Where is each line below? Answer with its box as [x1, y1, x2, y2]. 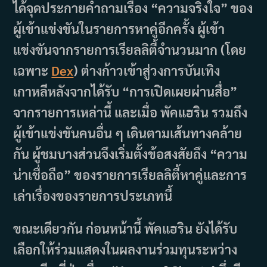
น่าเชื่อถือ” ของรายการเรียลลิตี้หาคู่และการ [13, 166, 247, 183]
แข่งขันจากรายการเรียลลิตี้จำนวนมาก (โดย [13, 41, 247, 58]
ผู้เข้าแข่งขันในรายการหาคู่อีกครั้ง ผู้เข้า [13, 20, 225, 37]
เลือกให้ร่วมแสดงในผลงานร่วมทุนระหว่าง [13, 240, 238, 257]
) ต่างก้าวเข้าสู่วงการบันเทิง [73, 61, 221, 79]
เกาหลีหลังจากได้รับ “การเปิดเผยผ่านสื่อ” [13, 82, 238, 100]
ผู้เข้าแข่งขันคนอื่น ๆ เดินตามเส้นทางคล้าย [13, 124, 243, 141]
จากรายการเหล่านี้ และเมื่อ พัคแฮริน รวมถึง [13, 103, 248, 120]
